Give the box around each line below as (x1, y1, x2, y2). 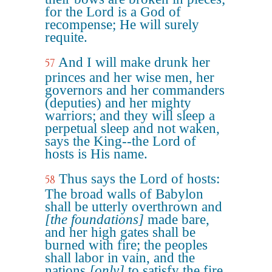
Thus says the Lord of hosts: (59, 171, 220, 186)
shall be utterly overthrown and (45, 199, 222, 214)
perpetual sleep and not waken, (45, 121, 220, 136)
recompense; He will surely (45, 17, 199, 32)
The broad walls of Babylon (45, 186, 203, 202)
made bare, (144, 212, 209, 227)
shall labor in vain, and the (45, 250, 195, 265)
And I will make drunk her (58, 55, 210, 70)
